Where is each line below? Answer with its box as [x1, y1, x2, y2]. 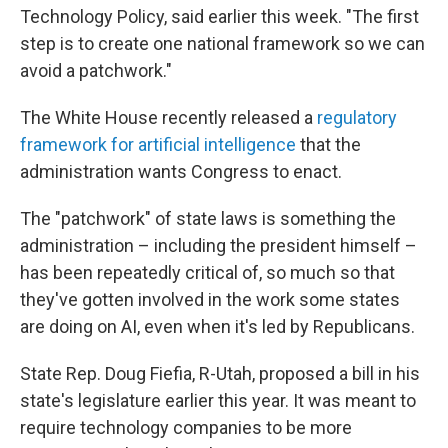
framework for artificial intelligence [20, 134, 296, 155]
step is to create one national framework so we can [20, 33, 425, 54]
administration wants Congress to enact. [20, 161, 342, 182]
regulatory [317, 107, 397, 128]
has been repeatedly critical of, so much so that [20, 262, 395, 283]
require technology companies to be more [20, 417, 352, 438]
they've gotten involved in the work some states [20, 289, 400, 310]
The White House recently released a [20, 107, 317, 128]
